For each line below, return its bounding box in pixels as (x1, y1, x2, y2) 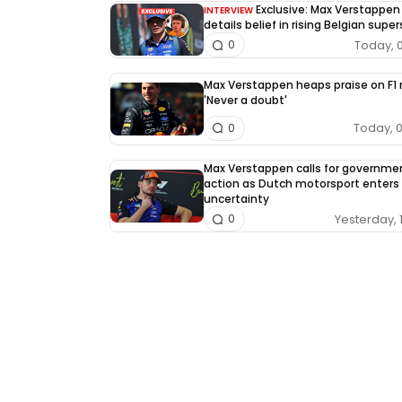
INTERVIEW (204, 4, 253, 17)
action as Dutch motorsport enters (204, 176, 399, 191)
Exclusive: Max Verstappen (256, 2, 400, 17)
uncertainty (204, 191, 269, 206)
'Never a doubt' (204, 92, 287, 109)
